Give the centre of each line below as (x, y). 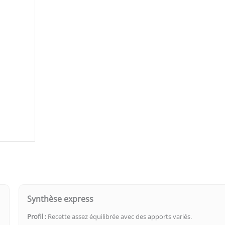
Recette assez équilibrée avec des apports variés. (119, 217)
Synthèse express (61, 199)
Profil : (37, 217)
